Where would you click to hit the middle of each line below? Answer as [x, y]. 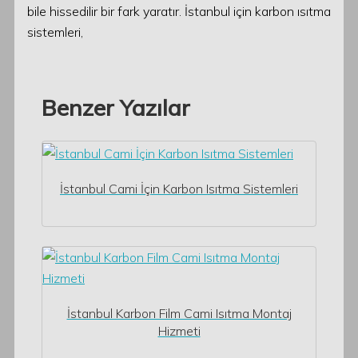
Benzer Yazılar [116, 107]
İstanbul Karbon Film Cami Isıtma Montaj [179, 313]
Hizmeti [179, 331]
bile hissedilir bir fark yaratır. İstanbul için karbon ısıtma [179, 11]
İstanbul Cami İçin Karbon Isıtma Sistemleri [179, 189]
